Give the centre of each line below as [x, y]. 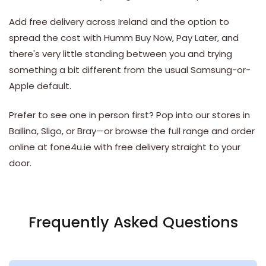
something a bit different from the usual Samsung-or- [130, 70]
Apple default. [40, 86]
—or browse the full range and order [175, 131]
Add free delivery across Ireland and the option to [119, 22]
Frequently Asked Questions [133, 222]
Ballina [23, 131]
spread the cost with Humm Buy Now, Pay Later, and [124, 38]
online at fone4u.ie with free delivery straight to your [125, 147]
